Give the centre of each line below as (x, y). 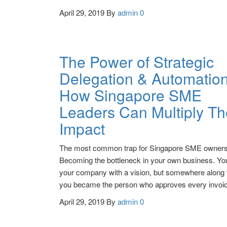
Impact (82, 128)
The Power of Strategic (137, 62)
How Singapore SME (130, 95)
